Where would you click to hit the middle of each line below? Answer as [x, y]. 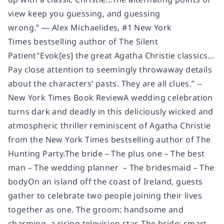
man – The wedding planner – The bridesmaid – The [111, 167]
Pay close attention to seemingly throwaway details [110, 69]
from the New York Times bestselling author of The [109, 139]
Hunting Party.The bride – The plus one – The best [106, 153]
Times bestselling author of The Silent [83, 41]
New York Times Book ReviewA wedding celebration [110, 97]
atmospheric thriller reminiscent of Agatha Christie [109, 125]
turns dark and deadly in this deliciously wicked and [111, 111]
